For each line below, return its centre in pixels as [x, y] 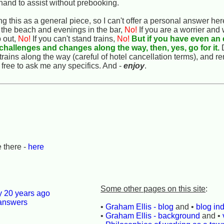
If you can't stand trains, [74, 38]
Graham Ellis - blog [140, 206]
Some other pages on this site [153, 188]
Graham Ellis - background [153, 215]
